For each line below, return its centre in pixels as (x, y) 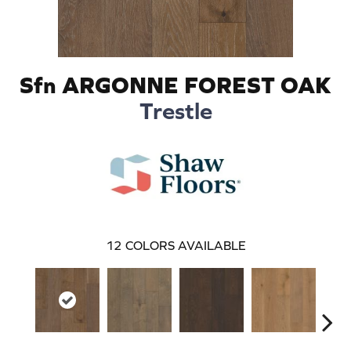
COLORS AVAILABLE (185, 245)
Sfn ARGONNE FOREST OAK (175, 84)
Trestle (175, 110)
